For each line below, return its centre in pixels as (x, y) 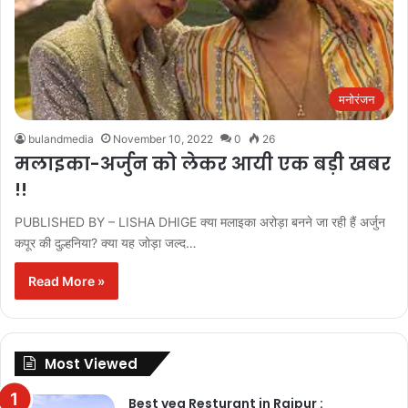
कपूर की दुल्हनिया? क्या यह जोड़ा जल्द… (106, 242)
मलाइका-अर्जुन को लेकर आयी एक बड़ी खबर (203, 163)
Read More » (66, 280)
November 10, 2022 (163, 138)
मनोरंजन (357, 99)
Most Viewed (91, 363)
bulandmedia (61, 138)
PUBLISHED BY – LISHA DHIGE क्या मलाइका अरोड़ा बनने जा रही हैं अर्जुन (200, 221)
